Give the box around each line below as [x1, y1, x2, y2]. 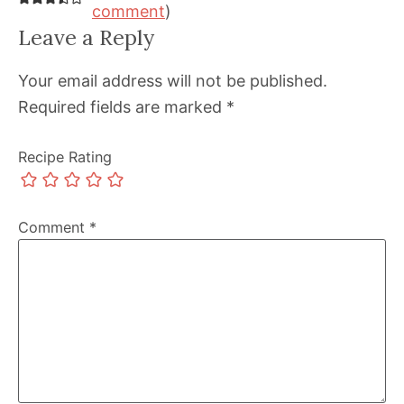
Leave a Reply [18, 23, 154, 51]
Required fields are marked [18, 97, 226, 117]
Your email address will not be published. [18, 71, 327, 91]
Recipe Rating [18, 148, 112, 167]
